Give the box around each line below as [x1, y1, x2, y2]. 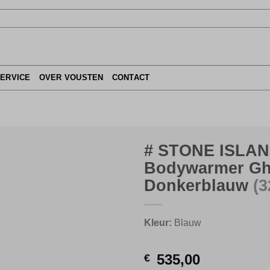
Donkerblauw [144, 176, 253, 195]
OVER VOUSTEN [39, 73, 104, 82]
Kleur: [144, 218, 172, 228]
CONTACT [111, 73, 150, 82]
